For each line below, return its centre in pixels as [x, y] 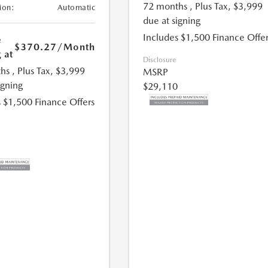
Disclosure [160, 60]
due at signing [172, 21]
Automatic [76, 8]
